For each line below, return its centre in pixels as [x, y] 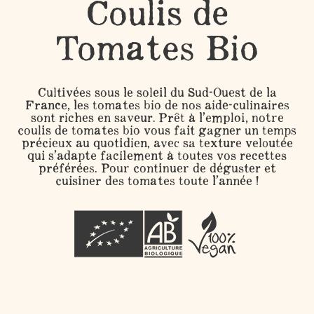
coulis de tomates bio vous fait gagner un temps [157, 130]
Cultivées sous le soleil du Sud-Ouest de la [157, 92]
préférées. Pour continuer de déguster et [157, 168]
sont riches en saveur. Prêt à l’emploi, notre [157, 117]
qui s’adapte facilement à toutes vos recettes [157, 155]
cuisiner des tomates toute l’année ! [157, 180]
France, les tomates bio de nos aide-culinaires [157, 105]
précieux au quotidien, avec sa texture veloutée [157, 143]
